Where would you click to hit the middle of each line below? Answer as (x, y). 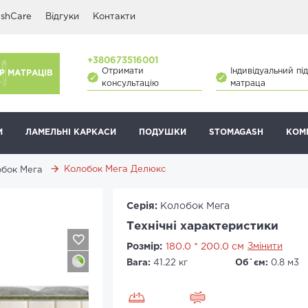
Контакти (114, 17)
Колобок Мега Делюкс (115, 169)
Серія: (143, 206)
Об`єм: (252, 263)
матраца (247, 83)
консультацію (130, 83)
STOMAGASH (236, 132)
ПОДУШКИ (163, 132)
